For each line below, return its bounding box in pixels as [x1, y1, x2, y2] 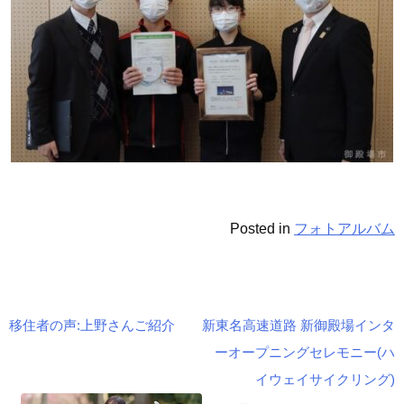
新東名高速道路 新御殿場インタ [202, 317, 395, 334]
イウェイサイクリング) [255, 372, 395, 388]
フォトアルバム [294, 221, 395, 237]
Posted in [230, 221, 294, 237]
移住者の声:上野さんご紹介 [9, 317, 175, 334]
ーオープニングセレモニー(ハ [215, 344, 395, 361]
